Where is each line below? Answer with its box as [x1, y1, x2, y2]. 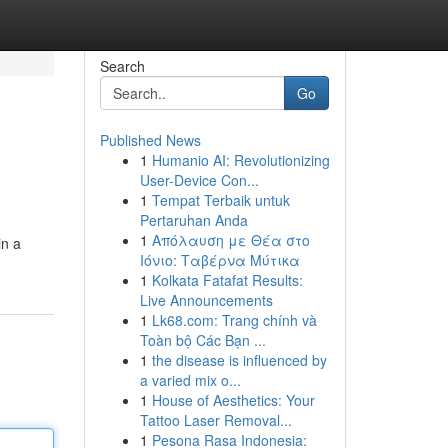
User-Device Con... [139, 170, 259, 190]
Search [99, 56, 145, 76]
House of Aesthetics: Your [151, 390, 315, 410]
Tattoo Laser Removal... [139, 410, 292, 430]
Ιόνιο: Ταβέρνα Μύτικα [139, 250, 300, 270]
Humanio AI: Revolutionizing [151, 150, 330, 170]
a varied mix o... [139, 370, 241, 390]
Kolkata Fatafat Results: [151, 270, 303, 290]
